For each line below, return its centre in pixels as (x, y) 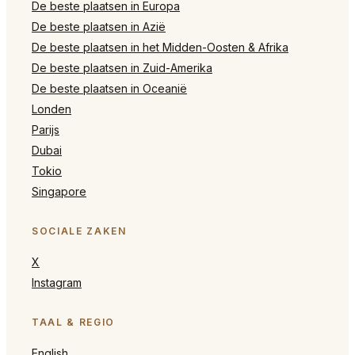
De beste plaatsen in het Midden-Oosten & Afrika (160, 47)
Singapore (59, 191)
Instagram (57, 282)
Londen (52, 109)
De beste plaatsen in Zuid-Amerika (122, 67)
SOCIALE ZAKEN (79, 231)
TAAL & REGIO (74, 322)
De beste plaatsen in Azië (99, 26)
